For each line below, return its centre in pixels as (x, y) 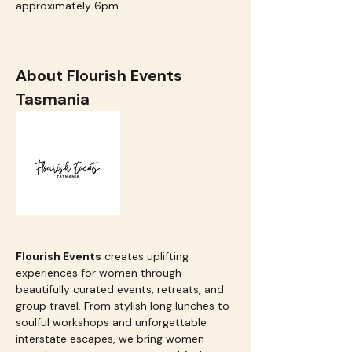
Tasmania (53, 99)
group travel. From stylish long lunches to (124, 306)
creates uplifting (147, 256)
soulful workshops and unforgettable (113, 322)
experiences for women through (100, 273)
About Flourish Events (101, 75)
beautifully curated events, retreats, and (121, 289)
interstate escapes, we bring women (112, 339)
